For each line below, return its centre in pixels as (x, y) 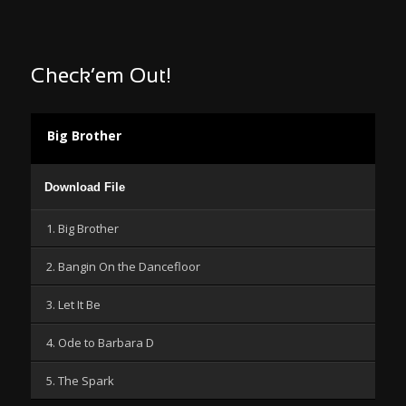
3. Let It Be (73, 304)
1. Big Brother (82, 228)
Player (48, 194)
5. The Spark (80, 381)
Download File (85, 187)
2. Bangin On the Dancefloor (123, 266)
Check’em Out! (101, 77)
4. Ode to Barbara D (100, 343)
